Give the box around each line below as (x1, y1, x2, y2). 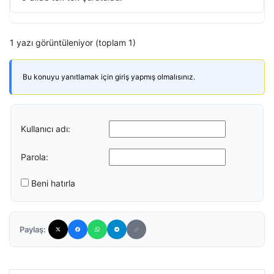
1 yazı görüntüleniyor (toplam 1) (10, 37, 136, 48)
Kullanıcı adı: (21, 123, 70, 134)
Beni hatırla (31, 178, 75, 188)
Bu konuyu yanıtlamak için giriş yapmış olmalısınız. (23, 72, 195, 81)
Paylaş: (20, 224, 46, 234)
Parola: (21, 151, 48, 162)
